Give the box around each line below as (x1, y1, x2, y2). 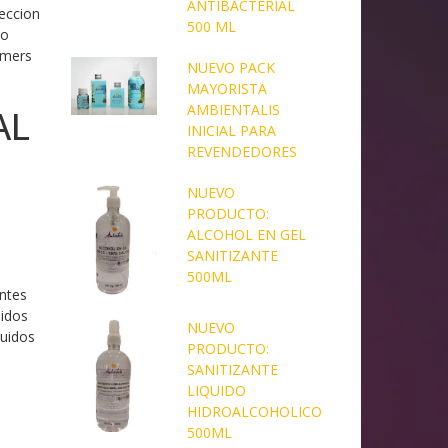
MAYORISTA (186, 78, 267, 98)
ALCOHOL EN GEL (186, 224, 306, 244)
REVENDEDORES (186, 141, 297, 161)
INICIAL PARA (186, 120, 276, 140)
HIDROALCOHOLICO (186, 402, 322, 422)
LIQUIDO (186, 381, 246, 401)
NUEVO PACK (186, 57, 275, 77)
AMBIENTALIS (186, 99, 280, 119)
